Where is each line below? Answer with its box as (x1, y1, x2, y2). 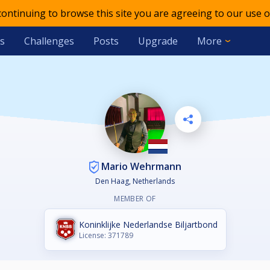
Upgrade (137, 34, 178, 48)
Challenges (24, 34, 74, 48)
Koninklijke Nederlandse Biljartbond (78, 219, 218, 231)
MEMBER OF (114, 193, 156, 204)
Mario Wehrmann (98, 159, 181, 173)
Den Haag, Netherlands (95, 176, 175, 187)
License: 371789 (78, 230, 133, 241)
